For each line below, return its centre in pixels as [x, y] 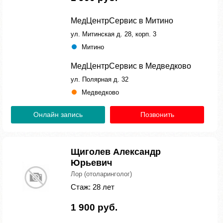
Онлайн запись [58, 114]
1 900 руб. [94, 207]
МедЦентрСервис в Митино [122, 21]
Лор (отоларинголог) [101, 174]
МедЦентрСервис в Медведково [131, 66]
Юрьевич [91, 163]
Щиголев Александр [116, 152]
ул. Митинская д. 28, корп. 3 [113, 34]
